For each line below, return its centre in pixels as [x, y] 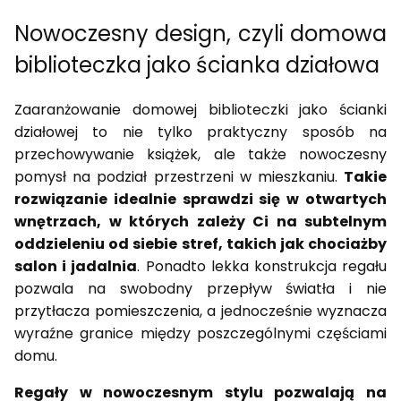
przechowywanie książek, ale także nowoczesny [200, 155]
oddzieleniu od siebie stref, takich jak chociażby [200, 244]
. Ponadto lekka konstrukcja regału [262, 267]
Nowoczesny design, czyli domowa [200, 34]
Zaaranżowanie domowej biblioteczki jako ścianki [200, 110]
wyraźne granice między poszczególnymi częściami [200, 334]
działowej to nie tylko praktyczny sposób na [200, 132]
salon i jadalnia [76, 267]
